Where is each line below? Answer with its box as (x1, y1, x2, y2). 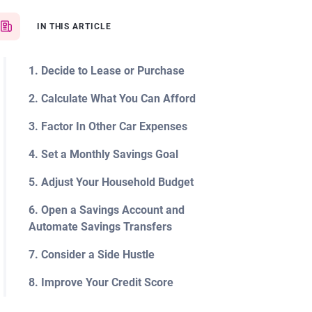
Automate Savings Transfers (28, 220, 172, 233)
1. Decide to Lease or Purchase (28, 64, 185, 77)
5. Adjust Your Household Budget (28, 175, 194, 189)
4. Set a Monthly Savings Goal (28, 148, 178, 161)
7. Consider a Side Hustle (28, 248, 155, 261)
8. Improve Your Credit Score (28, 276, 173, 289)
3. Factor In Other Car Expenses (28, 120, 187, 133)
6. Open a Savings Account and (28, 203, 185, 217)
